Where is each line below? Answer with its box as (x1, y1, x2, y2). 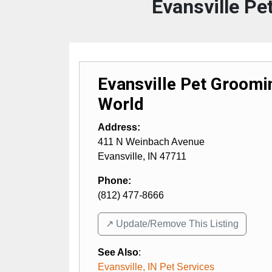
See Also (98, 246, 138, 257)
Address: (98, 121, 140, 132)
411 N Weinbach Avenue (98, 136, 205, 147)
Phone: (98, 175, 131, 186)
